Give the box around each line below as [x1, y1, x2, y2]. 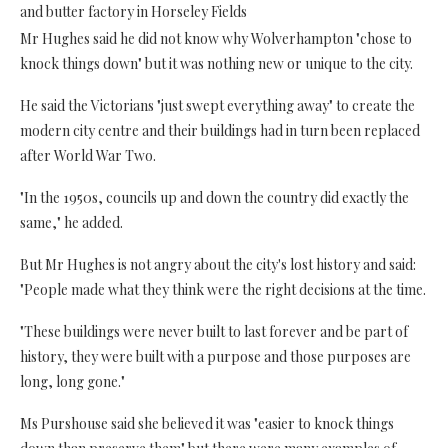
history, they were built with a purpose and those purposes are [20, 346, 411, 366]
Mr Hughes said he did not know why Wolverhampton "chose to [20, 28, 412, 48]
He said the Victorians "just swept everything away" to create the [20, 95, 415, 115]
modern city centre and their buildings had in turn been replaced [20, 120, 420, 140]
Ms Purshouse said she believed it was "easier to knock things [20, 413, 394, 433]
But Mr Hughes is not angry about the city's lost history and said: [20, 254, 416, 274]
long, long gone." [20, 371, 125, 391]
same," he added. [20, 212, 123, 232]
